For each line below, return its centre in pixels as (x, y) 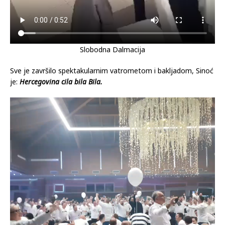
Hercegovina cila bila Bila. (61, 81)
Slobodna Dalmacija (113, 49)
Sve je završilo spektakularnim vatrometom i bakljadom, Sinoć (112, 70)
